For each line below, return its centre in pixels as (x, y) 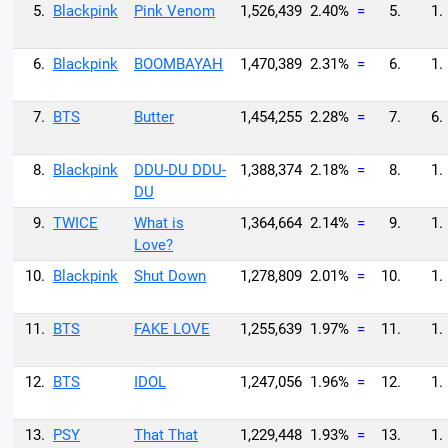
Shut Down (170, 276)
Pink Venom (174, 11)
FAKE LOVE (172, 329)
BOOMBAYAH (178, 64)
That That (166, 435)
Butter (154, 117)
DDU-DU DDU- (180, 170)
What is (159, 223)
